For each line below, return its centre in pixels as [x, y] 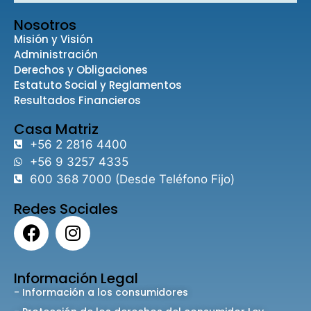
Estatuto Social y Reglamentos [98, 85]
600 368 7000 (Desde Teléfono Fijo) [132, 179]
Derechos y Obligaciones [81, 69]
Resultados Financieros [77, 100]
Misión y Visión [53, 39]
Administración [56, 54]
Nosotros [45, 25]
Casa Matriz [56, 129]
